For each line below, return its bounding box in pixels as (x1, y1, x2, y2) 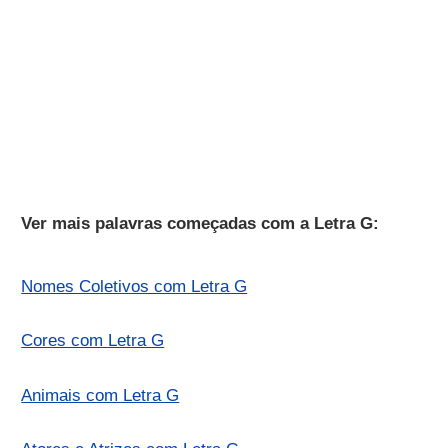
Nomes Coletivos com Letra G (21, 276, 248, 296)
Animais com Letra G (21, 385, 180, 405)
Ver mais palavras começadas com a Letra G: (21, 213, 380, 233)
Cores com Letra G (21, 331, 165, 351)
